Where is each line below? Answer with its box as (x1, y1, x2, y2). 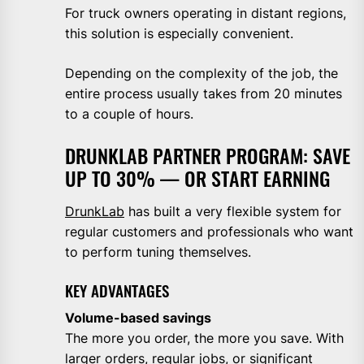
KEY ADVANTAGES (65, 279, 169, 301)
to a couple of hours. (65, 105, 193, 122)
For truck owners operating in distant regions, (65, 4, 346, 21)
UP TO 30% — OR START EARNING (65, 162, 330, 193)
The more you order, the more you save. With (65, 329, 344, 346)
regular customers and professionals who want (65, 223, 353, 240)
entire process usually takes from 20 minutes (65, 84, 342, 102)
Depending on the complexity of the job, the (65, 64, 338, 81)
